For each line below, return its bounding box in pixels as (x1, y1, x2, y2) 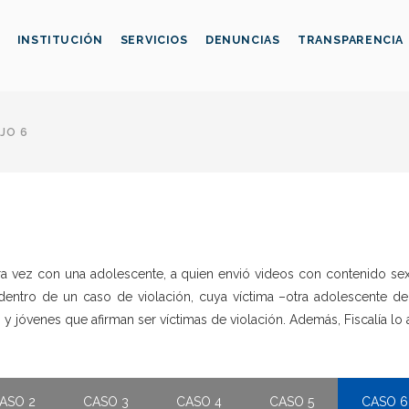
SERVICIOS (120, 33, 188, 47)
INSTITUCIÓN (16, 33, 103, 47)
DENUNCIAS (204, 33, 280, 47)
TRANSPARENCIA (298, 33, 404, 47)
